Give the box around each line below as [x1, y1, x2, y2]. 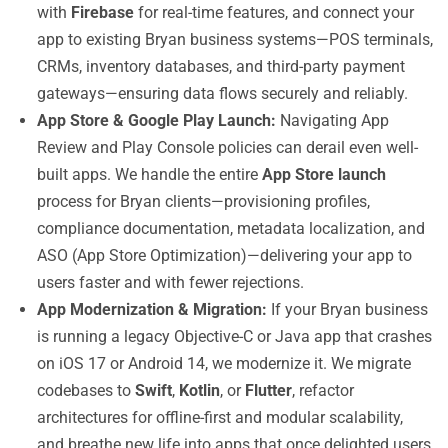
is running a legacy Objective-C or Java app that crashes [37, 327, 432, 346]
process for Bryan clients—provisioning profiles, [37, 192, 370, 211]
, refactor [292, 381, 354, 400]
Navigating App [276, 111, 389, 130]
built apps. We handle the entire [37, 165, 262, 184]
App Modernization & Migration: [37, 300, 267, 319]
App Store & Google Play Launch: [37, 111, 276, 130]
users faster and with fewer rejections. [37, 273, 304, 292]
